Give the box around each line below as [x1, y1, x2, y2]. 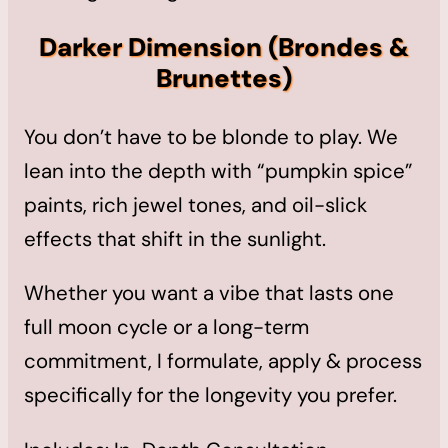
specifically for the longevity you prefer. [24, 382, 397, 409]
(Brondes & [268, 31, 409, 65]
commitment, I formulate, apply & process [24, 348, 422, 375]
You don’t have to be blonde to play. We [24, 123, 398, 150]
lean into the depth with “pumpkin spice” [24, 157, 413, 184]
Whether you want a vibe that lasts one [24, 280, 394, 307]
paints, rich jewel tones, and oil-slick [24, 191, 367, 218]
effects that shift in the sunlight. [24, 225, 326, 252]
